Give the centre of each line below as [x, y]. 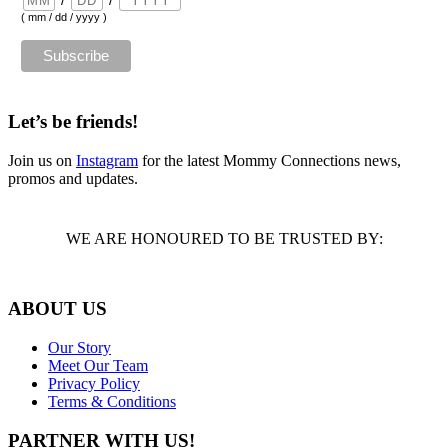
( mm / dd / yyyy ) [63, 16]
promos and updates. [73, 178]
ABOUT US [57, 309]
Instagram [107, 160]
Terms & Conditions [112, 402]
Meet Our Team [98, 366]
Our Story [79, 348]
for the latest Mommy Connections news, [269, 160]
